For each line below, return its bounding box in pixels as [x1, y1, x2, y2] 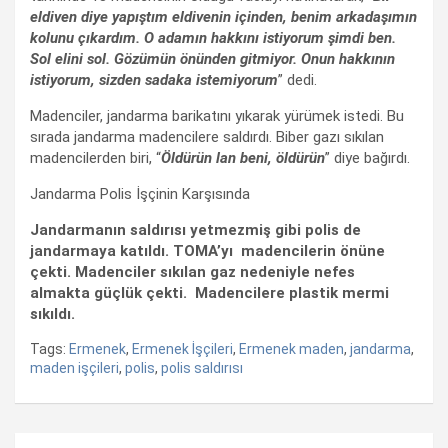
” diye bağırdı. [325, 148, 410, 167]
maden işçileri [30, 359, 119, 376]
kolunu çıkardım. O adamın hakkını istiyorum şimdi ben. [30, 28, 396, 47]
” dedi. [278, 70, 317, 89]
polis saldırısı [161, 359, 243, 376]
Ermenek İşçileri [132, 340, 233, 357]
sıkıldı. [30, 304, 79, 323]
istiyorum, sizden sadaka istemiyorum [30, 70, 278, 89]
